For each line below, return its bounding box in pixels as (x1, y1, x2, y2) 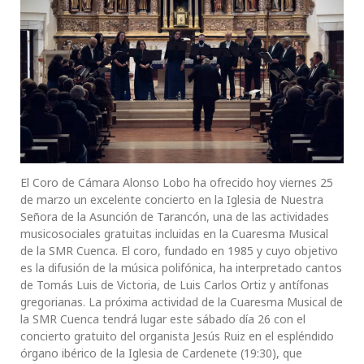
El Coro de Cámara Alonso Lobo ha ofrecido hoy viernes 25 (20, 175, 333, 191)
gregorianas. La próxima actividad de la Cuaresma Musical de (20, 294, 343, 310)
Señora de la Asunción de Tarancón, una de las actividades (20, 209, 329, 225)
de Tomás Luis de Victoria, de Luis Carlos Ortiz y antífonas (20, 277, 329, 293)
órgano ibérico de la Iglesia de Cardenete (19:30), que (20, 345, 302, 362)
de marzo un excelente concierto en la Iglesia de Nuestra (20, 192, 323, 208)
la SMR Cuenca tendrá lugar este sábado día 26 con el (20, 311, 305, 327)
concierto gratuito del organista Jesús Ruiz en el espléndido (20, 328, 334, 344)
